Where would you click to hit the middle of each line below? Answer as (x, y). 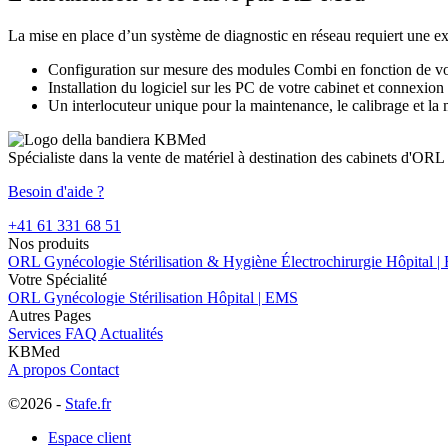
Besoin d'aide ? (56, 191)
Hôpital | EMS (252, 297)
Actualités (131, 333)
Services (36, 333)
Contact (94, 369)
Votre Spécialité (57, 279)
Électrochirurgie (333, 261)
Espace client (89, 437)
